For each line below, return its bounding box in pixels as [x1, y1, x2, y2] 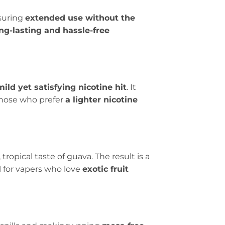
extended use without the [25, 13, 135, 23]
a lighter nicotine [65, 95, 138, 105]
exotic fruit [82, 164, 129, 174]
